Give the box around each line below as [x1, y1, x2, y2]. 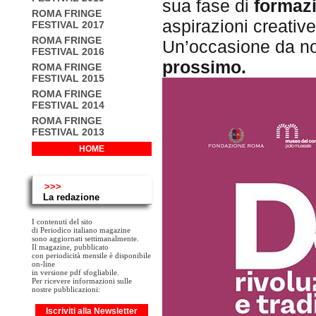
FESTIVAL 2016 [32, 46, 104, 57]
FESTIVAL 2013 [32, 126, 104, 138]
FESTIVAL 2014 [32, 99, 104, 111]
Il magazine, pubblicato [32, 243, 109, 251]
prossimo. [162, 57, 246, 78]
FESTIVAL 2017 [32, 19, 104, 30]
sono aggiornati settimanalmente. [32, 234, 139, 243]
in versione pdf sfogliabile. [32, 268, 119, 276]
